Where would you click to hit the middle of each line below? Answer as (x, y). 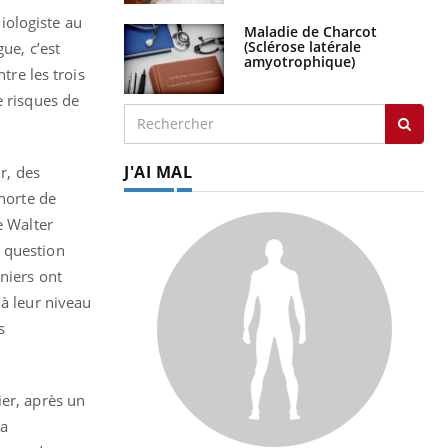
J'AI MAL (158, 171)
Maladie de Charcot (310, 31)
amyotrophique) (299, 61)
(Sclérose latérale (302, 46)
